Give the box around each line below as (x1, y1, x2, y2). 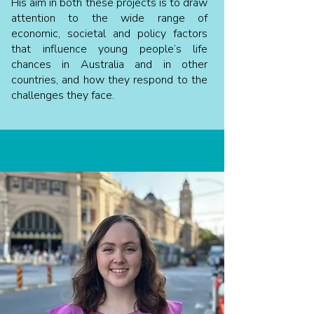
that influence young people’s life (11, 41, 207, 57)
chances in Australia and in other (11, 57, 207, 72)
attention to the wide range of (11, 11, 207, 26)
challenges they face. (11, 88, 114, 103)
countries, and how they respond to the (11, 72, 207, 88)
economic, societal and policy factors (11, 26, 207, 41)
